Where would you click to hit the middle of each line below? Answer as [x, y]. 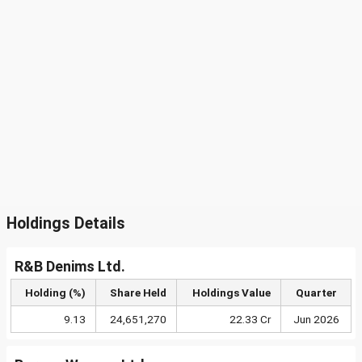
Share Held [138, 293]
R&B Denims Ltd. [70, 266]
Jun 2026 [316, 319]
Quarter [316, 293]
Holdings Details [66, 223]
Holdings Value [232, 293]
